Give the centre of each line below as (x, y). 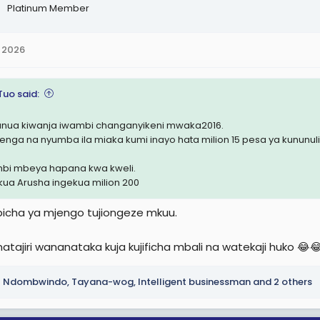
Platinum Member (48, 8)
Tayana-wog (102, 282)
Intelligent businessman (194, 282)
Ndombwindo (35, 282)
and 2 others (281, 282)
